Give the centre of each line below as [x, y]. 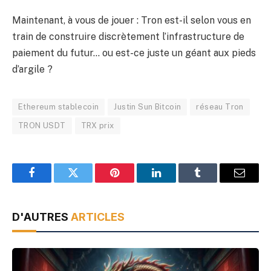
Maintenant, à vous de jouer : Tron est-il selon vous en [132, 21]
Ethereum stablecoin [59, 107]
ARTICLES [98, 217]
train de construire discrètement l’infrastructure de [128, 37]
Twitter [88, 182]
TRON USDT [42, 126]
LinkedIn [175, 182]
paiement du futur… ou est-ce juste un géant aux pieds [134, 53]
